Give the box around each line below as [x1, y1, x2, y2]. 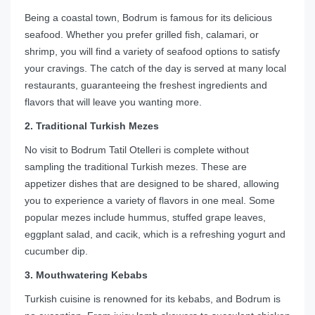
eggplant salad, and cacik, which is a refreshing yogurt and [25, 229, 285, 240]
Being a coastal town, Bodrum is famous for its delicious [25, 12, 272, 24]
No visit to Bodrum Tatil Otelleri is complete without [25, 144, 249, 156]
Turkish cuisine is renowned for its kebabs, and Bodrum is [25, 293, 281, 305]
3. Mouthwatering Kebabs [25, 269, 148, 281]
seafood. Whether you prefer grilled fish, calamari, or [25, 29, 259, 41]
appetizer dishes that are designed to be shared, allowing [25, 178, 279, 190]
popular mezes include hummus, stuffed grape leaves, [25, 212, 266, 224]
